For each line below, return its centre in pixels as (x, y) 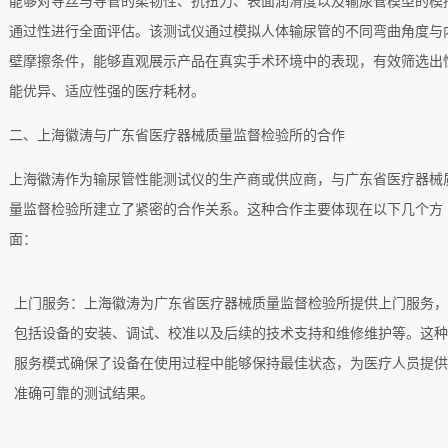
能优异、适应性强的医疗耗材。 (106, 91)
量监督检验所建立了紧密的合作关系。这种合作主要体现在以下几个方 (225, 209)
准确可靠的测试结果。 (84, 393)
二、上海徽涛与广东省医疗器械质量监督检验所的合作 (176, 135)
